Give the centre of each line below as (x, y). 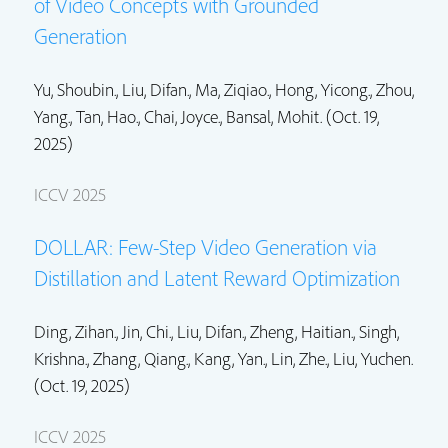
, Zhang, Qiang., (140, 358)
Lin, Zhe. (299, 358)
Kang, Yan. (229, 358)
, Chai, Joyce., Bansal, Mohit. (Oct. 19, (258, 116)
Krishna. (60, 358)
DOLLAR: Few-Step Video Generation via (205, 246)
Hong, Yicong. (322, 89)
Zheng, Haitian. (301, 331)
